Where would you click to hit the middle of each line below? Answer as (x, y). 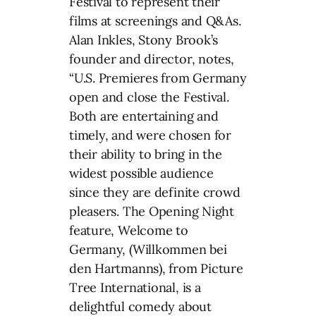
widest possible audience (141, 173)
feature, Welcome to (129, 230)
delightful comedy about (140, 306)
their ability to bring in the (146, 154)
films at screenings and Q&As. (155, 20)
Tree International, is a (135, 287)
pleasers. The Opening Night (152, 211)
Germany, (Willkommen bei (148, 249)
